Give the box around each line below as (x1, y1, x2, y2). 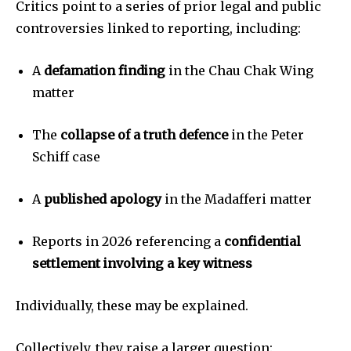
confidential (224, 233, 301, 250)
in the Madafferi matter (161, 191, 312, 208)
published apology (44, 191, 161, 208)
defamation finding (44, 63, 165, 79)
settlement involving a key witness (32, 255, 252, 272)
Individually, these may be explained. (16, 298, 248, 314)
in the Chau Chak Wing (165, 63, 313, 79)
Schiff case (32, 149, 100, 165)
